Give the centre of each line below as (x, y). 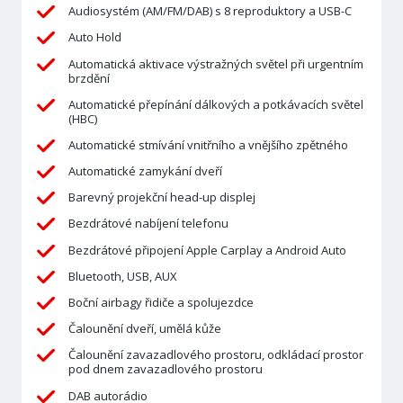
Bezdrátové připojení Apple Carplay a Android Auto (207, 250)
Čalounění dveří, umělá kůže (144, 329)
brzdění (89, 78)
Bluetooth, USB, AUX (122, 276)
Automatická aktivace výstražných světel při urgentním (215, 63)
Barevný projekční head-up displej (161, 197)
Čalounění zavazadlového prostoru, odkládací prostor (215, 355)
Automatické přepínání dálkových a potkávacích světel (215, 104)
